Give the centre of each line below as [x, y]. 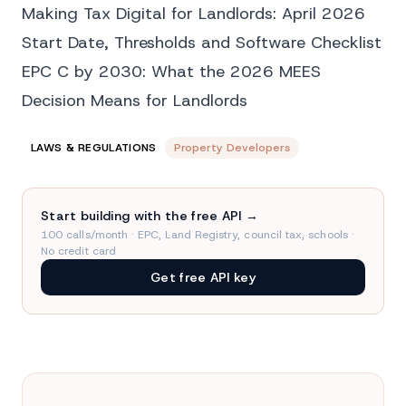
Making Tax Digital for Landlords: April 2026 [193, 14]
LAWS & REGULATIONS [94, 148]
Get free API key [203, 277]
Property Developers [232, 148]
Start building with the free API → [150, 216]
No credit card [78, 251]
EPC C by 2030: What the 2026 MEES [171, 72]
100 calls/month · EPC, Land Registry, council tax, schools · [198, 235]
